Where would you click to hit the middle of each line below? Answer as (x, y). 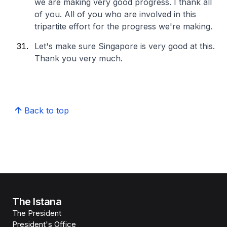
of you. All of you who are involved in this (115, 14)
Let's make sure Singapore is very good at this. (125, 46)
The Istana (37, 202)
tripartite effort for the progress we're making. (123, 26)
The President (37, 213)
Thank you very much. (79, 58)
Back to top (47, 110)
